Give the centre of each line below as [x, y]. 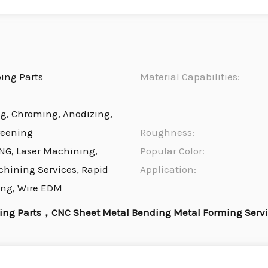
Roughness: [167, 133]
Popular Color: [172, 151]
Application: [168, 170]
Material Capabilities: [190, 77]
